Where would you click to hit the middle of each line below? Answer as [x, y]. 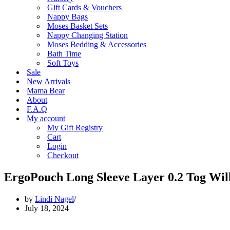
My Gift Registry [75, 128]
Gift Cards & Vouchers [84, 7]
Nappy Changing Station [88, 35]
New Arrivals [49, 81]
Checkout [63, 155]
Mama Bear [46, 91]
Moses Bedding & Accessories [97, 44]
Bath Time [64, 54]
